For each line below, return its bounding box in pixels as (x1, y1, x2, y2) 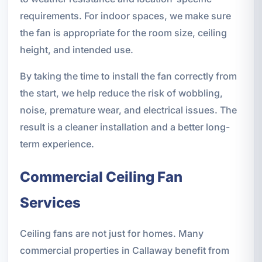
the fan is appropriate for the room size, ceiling (19, 27, 227, 39)
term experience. (19, 138, 94, 150)
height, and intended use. (19, 44, 133, 56)
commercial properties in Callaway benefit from (19, 244, 229, 257)
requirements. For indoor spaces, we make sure (19, 10, 231, 22)
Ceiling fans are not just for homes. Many (19, 227, 204, 240)
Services (19, 194, 81, 212)
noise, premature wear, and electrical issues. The (19, 104, 237, 116)
